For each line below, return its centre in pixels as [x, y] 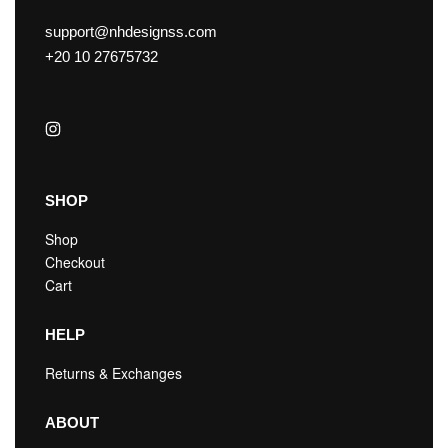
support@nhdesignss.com [131, 32]
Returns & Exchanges [113, 373]
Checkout [75, 262]
